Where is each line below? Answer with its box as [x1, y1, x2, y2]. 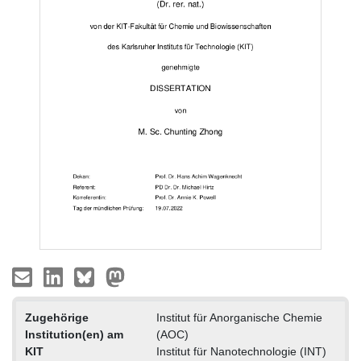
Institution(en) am [24, 328, 123, 342]
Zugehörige [24, 311, 89, 325]
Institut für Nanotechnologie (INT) [156, 345, 326, 359]
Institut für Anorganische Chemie [156, 311, 322, 325]
